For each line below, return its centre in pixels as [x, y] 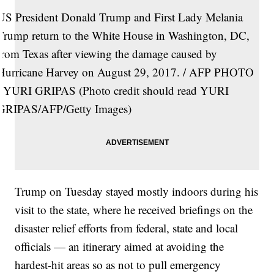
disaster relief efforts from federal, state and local [127, 228]
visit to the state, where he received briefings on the [134, 210]
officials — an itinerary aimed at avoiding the [120, 246]
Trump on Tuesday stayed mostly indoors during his [137, 191]
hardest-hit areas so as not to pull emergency [118, 265]
